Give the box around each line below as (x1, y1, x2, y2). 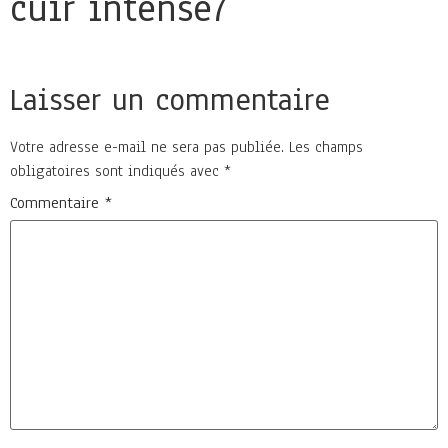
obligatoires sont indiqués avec (10, 161, 224, 181)
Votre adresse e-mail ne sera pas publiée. (10, 137, 284, 157)
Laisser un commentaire (10, 79, 330, 121)
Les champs (289, 137, 363, 157)
